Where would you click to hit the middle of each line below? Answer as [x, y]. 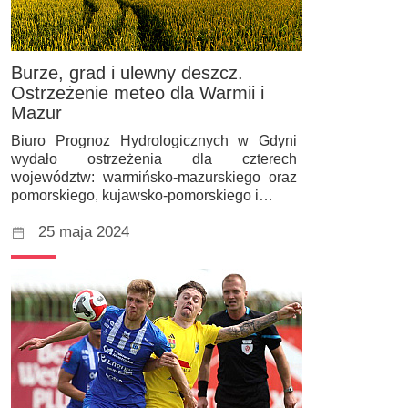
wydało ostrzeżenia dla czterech [154, 158]
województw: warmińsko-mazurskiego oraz [154, 177]
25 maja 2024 [84, 231]
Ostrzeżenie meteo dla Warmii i [138, 93]
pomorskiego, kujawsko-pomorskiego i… [142, 195]
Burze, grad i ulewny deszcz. [127, 73]
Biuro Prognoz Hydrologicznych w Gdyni [154, 140]
